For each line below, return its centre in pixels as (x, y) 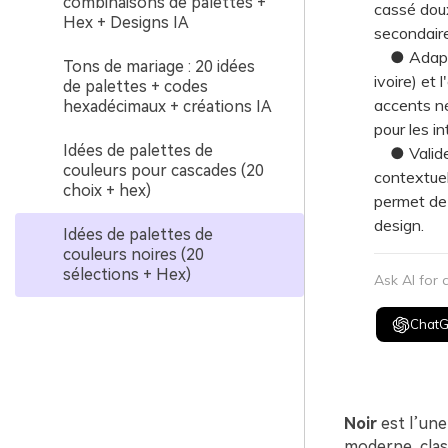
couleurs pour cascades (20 (163, 170)
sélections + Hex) (127, 274)
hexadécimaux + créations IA (167, 106)
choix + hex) (107, 190)
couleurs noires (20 (133, 254)
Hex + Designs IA (126, 22)
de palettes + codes (135, 86)
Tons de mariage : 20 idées (159, 66)
